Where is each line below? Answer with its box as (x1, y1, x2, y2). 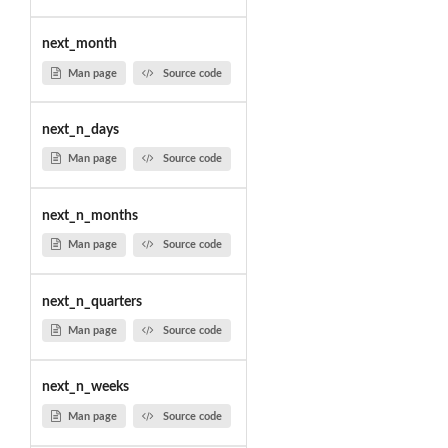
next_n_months (41, 208, 138, 223)
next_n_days (41, 122, 119, 137)
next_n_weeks (41, 380, 129, 395)
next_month (41, 37, 117, 52)
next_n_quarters (41, 294, 142, 309)
